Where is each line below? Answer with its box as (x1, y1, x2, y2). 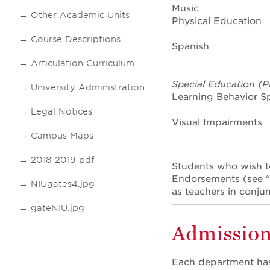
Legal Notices (31, 107, 92, 116)
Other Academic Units (31, 10, 130, 20)
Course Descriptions (31, 34, 121, 44)
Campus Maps (31, 131, 93, 140)
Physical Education (172, 16, 262, 27)
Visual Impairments (172, 117, 262, 128)
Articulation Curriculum (31, 58, 134, 68)
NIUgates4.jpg (31, 179, 95, 189)
